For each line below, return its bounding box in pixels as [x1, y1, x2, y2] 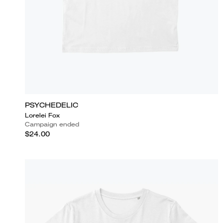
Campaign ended [25, 119, 79, 128]
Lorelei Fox [25, 111, 60, 119]
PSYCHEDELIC [25, 100, 78, 110]
